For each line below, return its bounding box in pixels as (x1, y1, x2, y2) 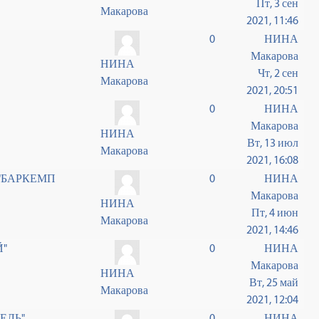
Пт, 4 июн (251, 206, 299, 219)
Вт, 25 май (249, 276, 299, 289)
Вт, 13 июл (247, 136, 299, 150)
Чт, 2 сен (258, 66, 299, 80)
